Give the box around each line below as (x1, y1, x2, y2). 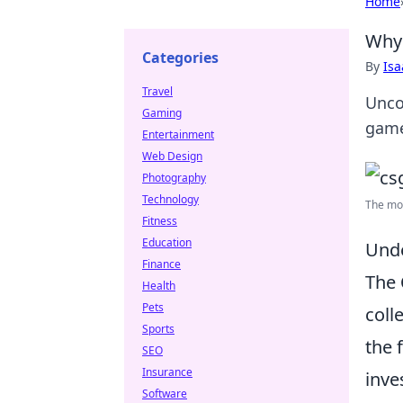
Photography (142, 170, 206, 185)
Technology (142, 192, 199, 207)
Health (142, 278, 175, 293)
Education (142, 235, 192, 250)
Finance (142, 256, 181, 272)
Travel (142, 84, 173, 99)
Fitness (142, 213, 177, 228)
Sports (142, 321, 175, 336)
